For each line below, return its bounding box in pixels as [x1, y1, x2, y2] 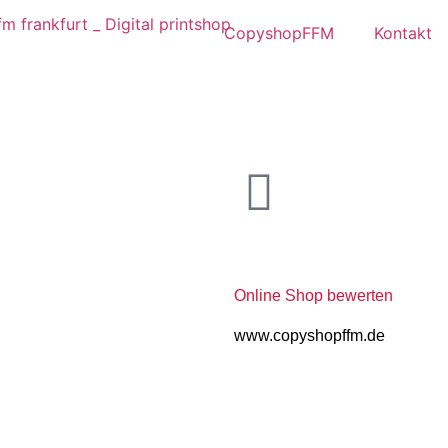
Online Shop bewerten [234, 287, 393, 304]
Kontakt [373, 23, 432, 43]
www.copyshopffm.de [234, 327, 385, 344]
